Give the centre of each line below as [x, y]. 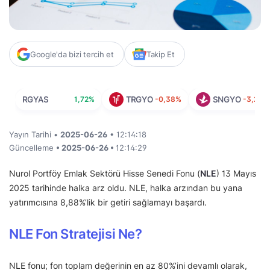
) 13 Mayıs [236, 174]
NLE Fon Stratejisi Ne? [76, 234]
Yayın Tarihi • [35, 135]
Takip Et [160, 55]
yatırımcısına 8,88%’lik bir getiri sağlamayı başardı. [108, 202]
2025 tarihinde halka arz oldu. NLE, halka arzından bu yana [126, 188]
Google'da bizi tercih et [72, 55]
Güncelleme [33, 148]
